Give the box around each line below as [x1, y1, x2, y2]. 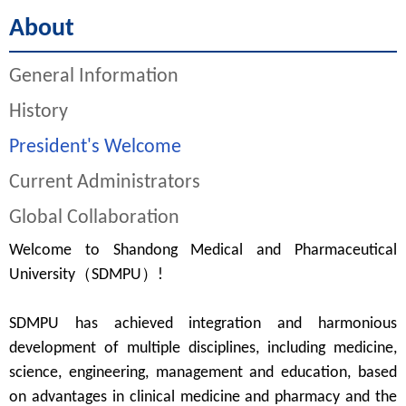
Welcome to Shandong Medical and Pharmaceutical [9, 242, 397, 259]
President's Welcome [9, 137, 181, 158]
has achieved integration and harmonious [59, 315, 397, 333]
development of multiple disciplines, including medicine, [9, 340, 397, 357]
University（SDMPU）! [9, 266, 163, 284]
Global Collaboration [9, 208, 179, 228]
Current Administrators [9, 172, 200, 193]
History [9, 101, 68, 122]
